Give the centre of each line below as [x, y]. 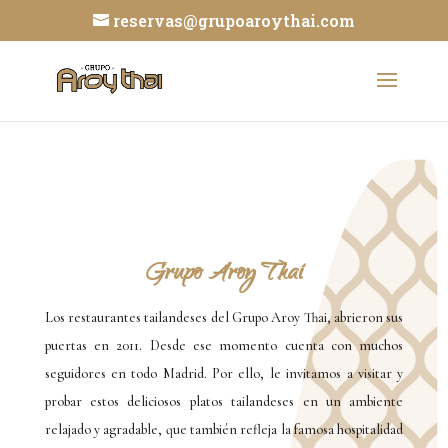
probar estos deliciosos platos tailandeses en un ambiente [224, 401]
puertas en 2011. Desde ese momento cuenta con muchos [224, 345]
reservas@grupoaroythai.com [233, 20]
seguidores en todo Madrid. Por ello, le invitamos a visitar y [224, 373]
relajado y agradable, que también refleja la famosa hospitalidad [224, 429]
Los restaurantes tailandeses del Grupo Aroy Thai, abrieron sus [224, 317]
